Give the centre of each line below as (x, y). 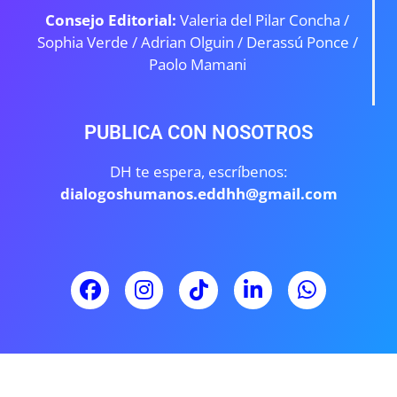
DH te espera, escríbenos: (198, 172)
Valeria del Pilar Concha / (265, 19)
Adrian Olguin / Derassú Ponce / (249, 42)
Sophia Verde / (89, 42)
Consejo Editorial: (113, 19)
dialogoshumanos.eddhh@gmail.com (200, 194)
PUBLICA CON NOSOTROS (198, 133)
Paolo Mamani (197, 64)
